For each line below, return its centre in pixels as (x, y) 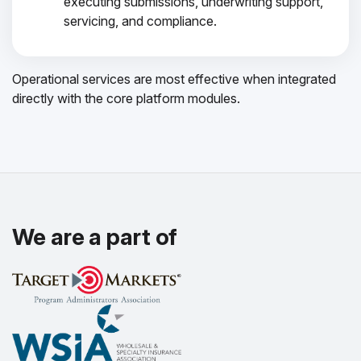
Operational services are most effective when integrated (174, 79)
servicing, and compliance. (140, 21)
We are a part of (95, 237)
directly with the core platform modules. (126, 98)
